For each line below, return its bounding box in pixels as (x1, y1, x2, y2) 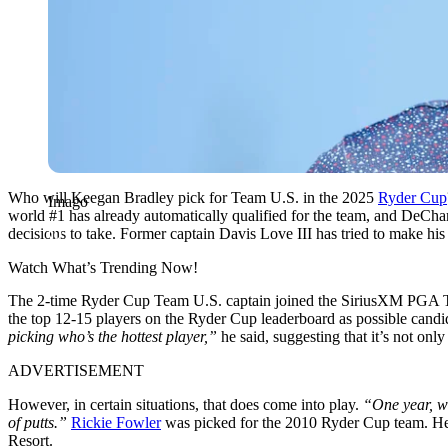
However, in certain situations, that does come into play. (8, 395, 363, 413)
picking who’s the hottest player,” (8, 327, 221, 345)
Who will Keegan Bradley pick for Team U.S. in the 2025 (8, 188, 378, 206)
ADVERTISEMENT (8, 361, 144, 379)
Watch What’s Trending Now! (8, 258, 198, 276)
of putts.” (8, 413, 71, 431)
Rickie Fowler (71, 413, 161, 431)
